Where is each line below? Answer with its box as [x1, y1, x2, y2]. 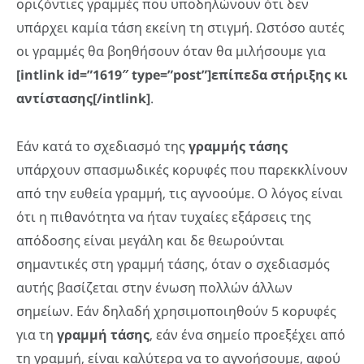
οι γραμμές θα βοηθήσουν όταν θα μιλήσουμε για [16, 42, 326, 61]
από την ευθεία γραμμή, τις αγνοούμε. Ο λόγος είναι [16, 184, 343, 202]
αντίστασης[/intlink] [16, 89, 150, 108]
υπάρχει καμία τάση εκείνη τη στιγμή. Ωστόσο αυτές [16, 19, 344, 37]
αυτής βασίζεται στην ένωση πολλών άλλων [16, 278, 292, 297]
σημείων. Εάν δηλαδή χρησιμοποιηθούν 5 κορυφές [16, 301, 336, 320]
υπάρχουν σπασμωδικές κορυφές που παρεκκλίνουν [16, 160, 348, 179]
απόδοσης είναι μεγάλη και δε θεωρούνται [16, 231, 284, 249]
